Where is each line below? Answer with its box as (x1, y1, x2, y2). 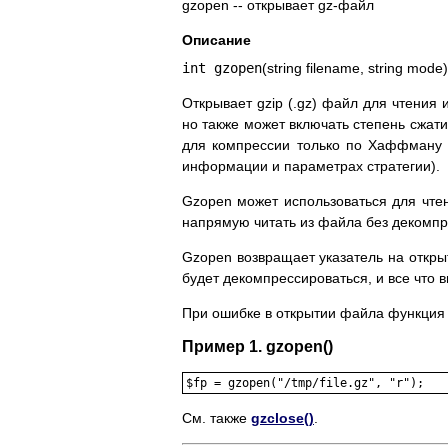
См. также (182, 410, 251, 427)
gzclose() (251, 410, 314, 427)
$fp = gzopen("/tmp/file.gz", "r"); (186, 376, 424, 391)
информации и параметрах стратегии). (182, 158, 440, 175)
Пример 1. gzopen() (182, 338, 333, 356)
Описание (182, 32, 251, 49)
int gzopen (182, 60, 262, 77)
